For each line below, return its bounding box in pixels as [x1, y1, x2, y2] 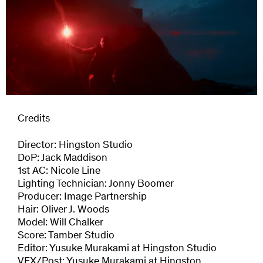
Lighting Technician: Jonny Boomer [18, 179, 174, 190]
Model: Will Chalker [18, 218, 103, 229]
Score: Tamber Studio [18, 231, 114, 242]
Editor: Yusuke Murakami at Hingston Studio [18, 244, 217, 255]
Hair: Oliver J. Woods [18, 205, 109, 216]
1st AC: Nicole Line [18, 166, 100, 177]
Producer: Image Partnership [18, 192, 147, 203]
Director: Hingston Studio [18, 140, 133, 151]
